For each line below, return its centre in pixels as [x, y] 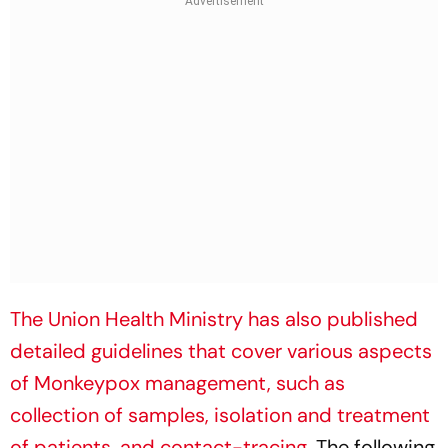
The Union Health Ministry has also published [214, 318]
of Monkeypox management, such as [177, 382]
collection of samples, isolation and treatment [220, 414]
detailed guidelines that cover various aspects [221, 350]
